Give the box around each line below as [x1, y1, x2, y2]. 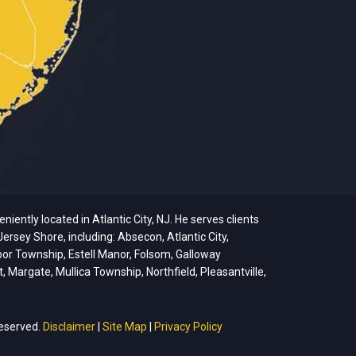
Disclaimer [43, 320, 95, 334]
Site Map [103, 320, 147, 334]
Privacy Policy [154, 320, 222, 334]
